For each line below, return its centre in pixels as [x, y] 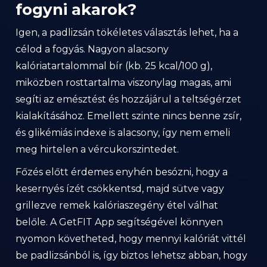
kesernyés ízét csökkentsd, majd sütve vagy [120, 188]
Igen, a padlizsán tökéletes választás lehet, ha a [127, 32]
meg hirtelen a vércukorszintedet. [97, 149]
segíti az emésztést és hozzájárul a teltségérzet [128, 99]
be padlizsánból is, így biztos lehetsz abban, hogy [131, 255]
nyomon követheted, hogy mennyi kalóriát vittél [131, 238]
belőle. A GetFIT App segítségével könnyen [119, 222]
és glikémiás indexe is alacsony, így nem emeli [123, 132]
